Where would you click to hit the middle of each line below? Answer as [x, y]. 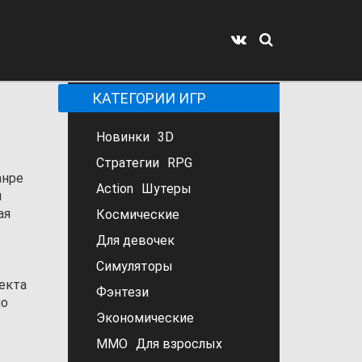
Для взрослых [179, 344]
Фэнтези [122, 292]
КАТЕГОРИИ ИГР [149, 98]
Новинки [122, 137]
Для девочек [135, 240]
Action [114, 189]
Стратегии [127, 163]
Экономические [145, 318]
